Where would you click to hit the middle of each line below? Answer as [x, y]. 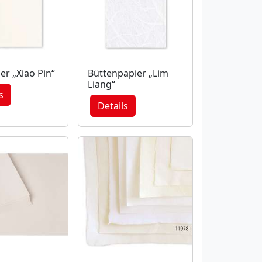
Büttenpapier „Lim [128, 73]
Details [113, 106]
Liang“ [101, 85]
